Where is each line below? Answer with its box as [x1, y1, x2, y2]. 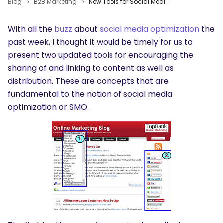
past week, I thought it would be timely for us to [8, 36, 193, 48]
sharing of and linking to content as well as [8, 62, 174, 74]
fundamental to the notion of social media [8, 88, 172, 100]
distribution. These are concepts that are [8, 75, 169, 87]
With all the [8, 23, 54, 35]
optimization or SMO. [8, 101, 89, 112]
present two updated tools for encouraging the [8, 49, 193, 61]
